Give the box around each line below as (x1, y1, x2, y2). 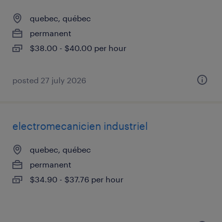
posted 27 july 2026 (12, 75, 86, 85)
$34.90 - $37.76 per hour (30, 174, 123, 184)
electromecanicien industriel (12, 120, 148, 132)
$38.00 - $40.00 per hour (30, 43, 126, 53)
